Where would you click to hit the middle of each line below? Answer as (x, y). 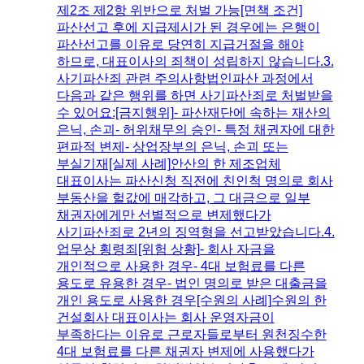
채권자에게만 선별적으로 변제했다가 (164, 215)
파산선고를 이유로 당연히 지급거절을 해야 (180, 45)
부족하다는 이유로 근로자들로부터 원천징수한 (191, 335)
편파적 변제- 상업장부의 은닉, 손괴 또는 (172, 147)
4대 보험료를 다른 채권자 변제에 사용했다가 (185, 352)
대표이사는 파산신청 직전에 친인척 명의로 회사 (195, 181)
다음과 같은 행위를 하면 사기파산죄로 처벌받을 (195, 96)
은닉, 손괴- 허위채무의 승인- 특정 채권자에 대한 (195, 130)
